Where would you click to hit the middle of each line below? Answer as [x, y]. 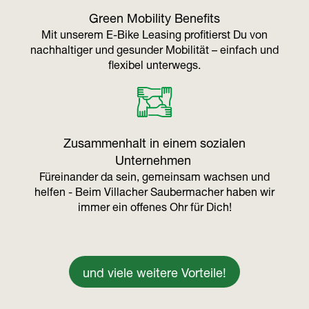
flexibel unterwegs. [154, 67]
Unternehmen [153, 162]
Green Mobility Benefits [154, 20]
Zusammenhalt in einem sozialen [154, 145]
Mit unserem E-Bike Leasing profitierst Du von [154, 37]
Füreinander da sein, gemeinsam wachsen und [154, 179]
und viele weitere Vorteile [153, 275]
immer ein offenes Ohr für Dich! [154, 209]
